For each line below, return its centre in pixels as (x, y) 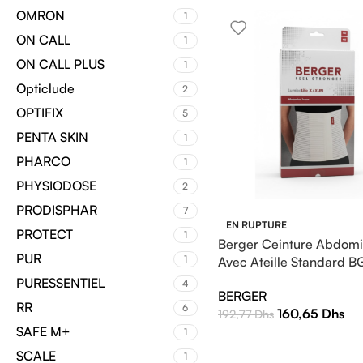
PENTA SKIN (52, 137)
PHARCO (43, 161)
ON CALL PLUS (60, 64)
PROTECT (45, 234)
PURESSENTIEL (60, 283)
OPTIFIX (40, 113)
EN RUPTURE (256, 224)
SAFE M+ (43, 331)
